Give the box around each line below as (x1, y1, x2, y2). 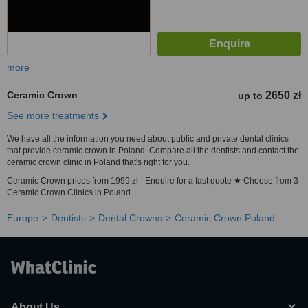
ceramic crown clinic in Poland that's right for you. (7, 157, 190, 167)
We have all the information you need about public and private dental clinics (7, 134, 289, 144)
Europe (7, 212, 38, 223)
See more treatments (7, 110, 99, 121)
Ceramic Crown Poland (175, 212, 275, 223)
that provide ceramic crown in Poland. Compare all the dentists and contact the (7, 146, 299, 155)
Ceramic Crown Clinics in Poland (7, 188, 131, 197)
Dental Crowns (98, 212, 162, 223)
